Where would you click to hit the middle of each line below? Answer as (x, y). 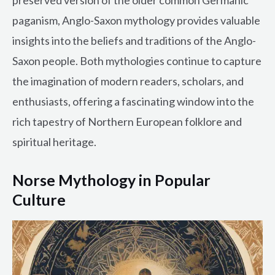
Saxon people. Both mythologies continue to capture (137, 61)
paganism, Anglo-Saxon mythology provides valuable (136, 21)
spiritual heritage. (54, 142)
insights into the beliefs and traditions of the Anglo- (134, 41)
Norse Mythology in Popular (111, 180)
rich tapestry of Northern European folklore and (127, 122)
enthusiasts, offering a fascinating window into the (133, 102)
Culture (39, 200)
